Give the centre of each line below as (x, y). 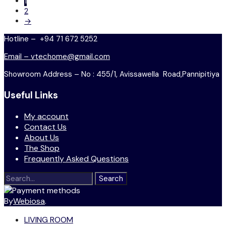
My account (46, 116)
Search (16, 177)
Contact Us (45, 127)
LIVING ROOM (49, 219)
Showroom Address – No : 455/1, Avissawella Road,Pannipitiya (112, 74)
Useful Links (31, 95)
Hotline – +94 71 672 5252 (51, 39)
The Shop (42, 148)
